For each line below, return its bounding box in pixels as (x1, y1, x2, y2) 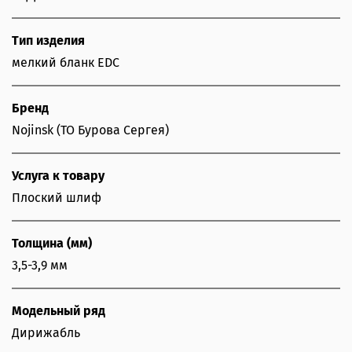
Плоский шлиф (12, 190, 101, 206)
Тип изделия (12, 33, 85, 49)
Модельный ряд (12, 303, 105, 319)
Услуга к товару (12, 168, 104, 184)
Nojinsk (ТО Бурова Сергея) (12, 123, 169, 138)
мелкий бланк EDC (12, 55, 119, 71)
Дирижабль (12, 325, 80, 341)
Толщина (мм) (12, 236, 92, 251)
